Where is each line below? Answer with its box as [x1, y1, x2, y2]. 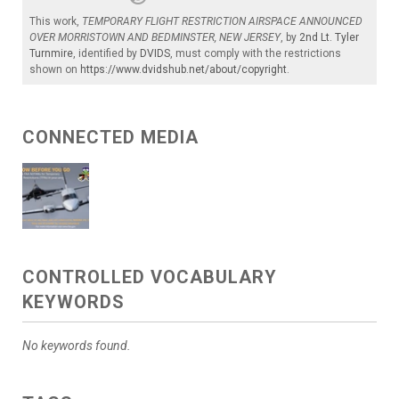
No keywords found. [22, 338, 131, 353]
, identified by [73, 47, 140, 60]
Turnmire [29, 47, 73, 60]
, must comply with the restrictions [170, 47, 341, 60]
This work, [29, 15, 82, 28]
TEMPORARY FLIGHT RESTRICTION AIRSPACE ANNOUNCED [82, 15, 362, 28]
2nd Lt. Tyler [299, 31, 359, 44]
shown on [29, 63, 80, 76]
